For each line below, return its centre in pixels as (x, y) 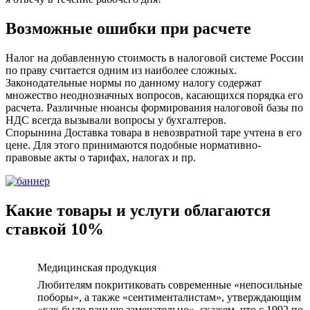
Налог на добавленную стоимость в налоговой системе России (155, 58)
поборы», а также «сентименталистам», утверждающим (169, 297)
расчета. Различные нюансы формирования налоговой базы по (154, 108)
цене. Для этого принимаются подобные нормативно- (133, 145)
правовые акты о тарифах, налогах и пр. (101, 158)
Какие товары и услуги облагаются (138, 210)
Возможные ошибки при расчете (128, 29)
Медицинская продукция (97, 267)
